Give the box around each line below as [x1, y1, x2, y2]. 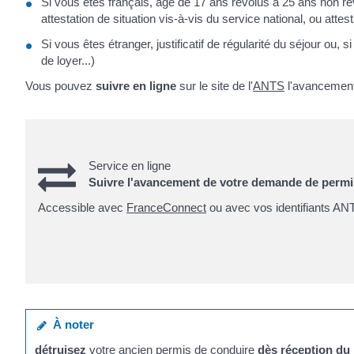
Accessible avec [38, 200, 126, 214]
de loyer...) [41, 53, 95, 67]
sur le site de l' [176, 79, 253, 93]
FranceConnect [126, 200, 206, 214]
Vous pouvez [25, 79, 96, 93]
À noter [47, 318, 95, 332]
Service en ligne [88, 159, 171, 173]
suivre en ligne [96, 79, 176, 93]
